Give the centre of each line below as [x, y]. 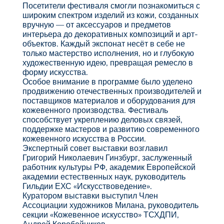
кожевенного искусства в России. [84, 138]
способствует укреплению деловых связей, [102, 119]
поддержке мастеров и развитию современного [111, 129]
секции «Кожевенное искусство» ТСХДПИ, [100, 214]
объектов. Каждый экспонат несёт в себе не [103, 43]
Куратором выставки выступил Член [90, 195]
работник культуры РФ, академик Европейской [109, 167]
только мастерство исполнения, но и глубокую [108, 53]
